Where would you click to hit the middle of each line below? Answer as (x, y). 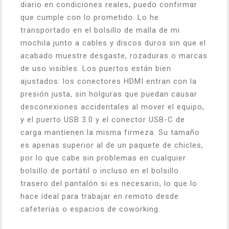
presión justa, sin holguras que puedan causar (109, 94)
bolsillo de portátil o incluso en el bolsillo (100, 171)
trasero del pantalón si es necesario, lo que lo (109, 184)
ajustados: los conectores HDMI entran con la (109, 81)
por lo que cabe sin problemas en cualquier (103, 158)
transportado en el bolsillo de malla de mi (100, 30)
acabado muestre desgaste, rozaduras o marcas (114, 56)
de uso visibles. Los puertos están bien (96, 68)
